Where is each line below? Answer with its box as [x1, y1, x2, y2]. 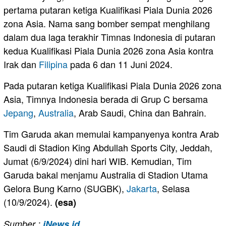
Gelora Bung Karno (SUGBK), [4, 181, 127, 195]
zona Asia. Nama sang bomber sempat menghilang [4, 16, 210, 30]
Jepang [4, 105, 33, 119]
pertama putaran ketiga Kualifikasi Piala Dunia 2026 [4, 3, 212, 16]
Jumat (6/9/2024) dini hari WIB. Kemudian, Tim [4, 154, 192, 167]
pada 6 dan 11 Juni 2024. [68, 57, 173, 71]
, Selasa [157, 181, 190, 195]
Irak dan [4, 57, 39, 71]
